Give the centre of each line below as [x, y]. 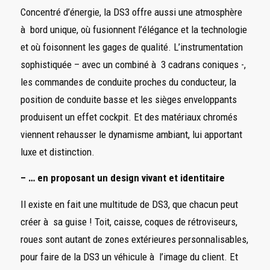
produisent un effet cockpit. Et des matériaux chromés [129, 117]
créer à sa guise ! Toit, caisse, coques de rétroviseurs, [129, 221]
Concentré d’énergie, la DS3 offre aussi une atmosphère [131, 12]
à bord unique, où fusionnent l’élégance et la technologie [133, 30]
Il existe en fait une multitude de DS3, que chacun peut [129, 204]
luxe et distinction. [57, 152]
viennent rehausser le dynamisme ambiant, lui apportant [131, 134]
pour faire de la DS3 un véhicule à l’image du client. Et [129, 256]
